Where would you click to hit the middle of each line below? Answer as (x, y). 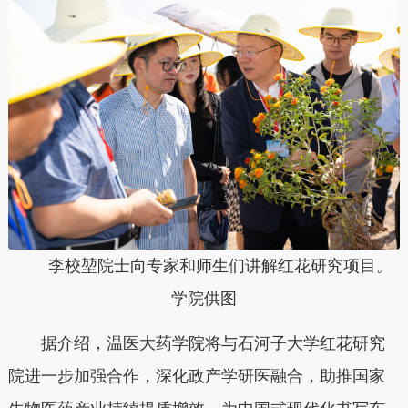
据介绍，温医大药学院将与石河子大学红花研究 (196, 344)
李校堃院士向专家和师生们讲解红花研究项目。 (204, 265)
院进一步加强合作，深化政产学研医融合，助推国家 (196, 377)
